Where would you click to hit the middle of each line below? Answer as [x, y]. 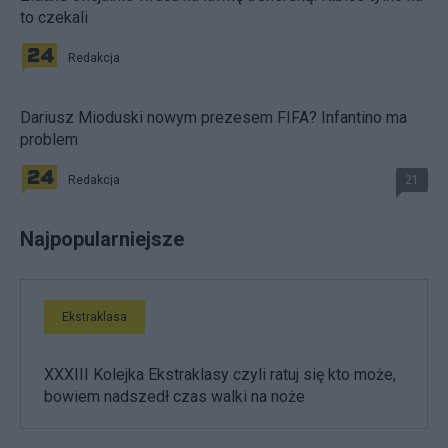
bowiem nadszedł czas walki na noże [174, 397]
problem [49, 140]
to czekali [54, 18]
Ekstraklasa [94, 317]
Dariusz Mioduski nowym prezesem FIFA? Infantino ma [213, 118]
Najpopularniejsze [102, 239]
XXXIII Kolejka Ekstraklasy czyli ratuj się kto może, [220, 375]
